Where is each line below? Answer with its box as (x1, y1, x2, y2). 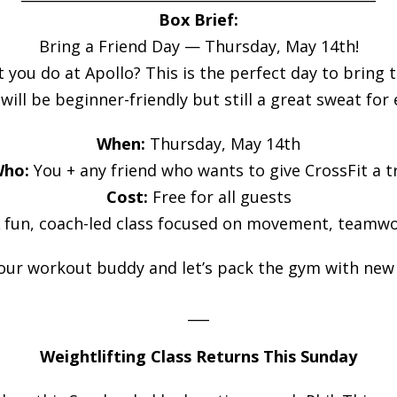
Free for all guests (147, 186, 292, 207)
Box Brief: (159, 9, 238, 30)
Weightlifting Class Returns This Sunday (40, 346, 357, 367)
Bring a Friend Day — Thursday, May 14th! (38, 35, 359, 57)
